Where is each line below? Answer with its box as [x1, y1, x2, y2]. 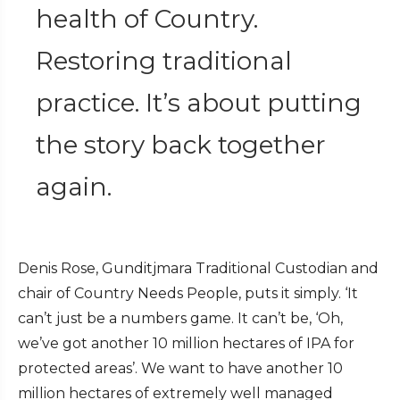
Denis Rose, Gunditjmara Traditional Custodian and [18, 260, 379, 278]
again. [36, 171, 112, 203]
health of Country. [36, 4, 258, 35]
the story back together [36, 129, 326, 161]
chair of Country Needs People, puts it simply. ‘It [18, 285, 358, 303]
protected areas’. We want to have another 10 [18, 360, 343, 378]
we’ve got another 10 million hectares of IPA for [18, 335, 354, 353]
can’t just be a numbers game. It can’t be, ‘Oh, [18, 310, 343, 328]
